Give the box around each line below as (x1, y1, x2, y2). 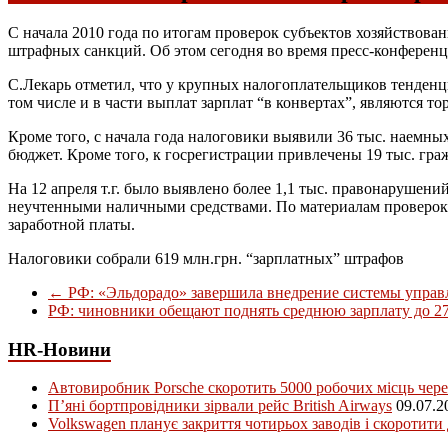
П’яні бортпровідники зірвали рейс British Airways (48, 397, 392, 415)
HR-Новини (8, 338, 111, 360)
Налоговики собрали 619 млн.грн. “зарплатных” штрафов (8, 249, 404, 267)
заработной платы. (8, 215, 135, 233)
